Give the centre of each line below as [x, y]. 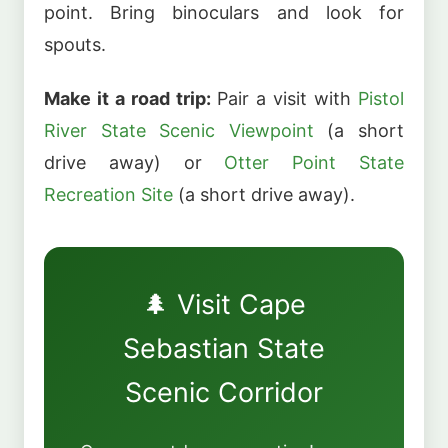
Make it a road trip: [127, 99]
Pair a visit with [284, 99]
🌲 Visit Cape [224, 305]
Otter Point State [314, 163]
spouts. [75, 44]
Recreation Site [108, 195]
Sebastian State [224, 349]
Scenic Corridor [224, 393]
